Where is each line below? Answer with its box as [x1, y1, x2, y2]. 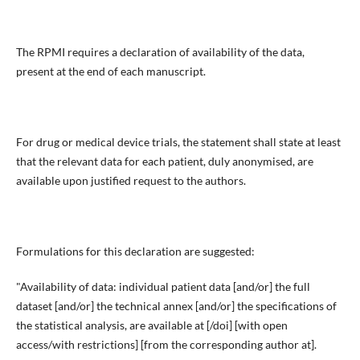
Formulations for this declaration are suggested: [15, 243, 255, 258]
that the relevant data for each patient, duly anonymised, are [15, 153, 313, 168]
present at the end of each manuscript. [15, 63, 206, 78]
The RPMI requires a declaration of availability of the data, [15, 44, 305, 59]
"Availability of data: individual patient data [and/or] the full [15, 279, 310, 293]
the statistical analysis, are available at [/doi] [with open [15, 317, 288, 332]
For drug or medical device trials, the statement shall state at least [15, 134, 341, 149]
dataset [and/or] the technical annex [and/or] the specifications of [15, 298, 337, 313]
